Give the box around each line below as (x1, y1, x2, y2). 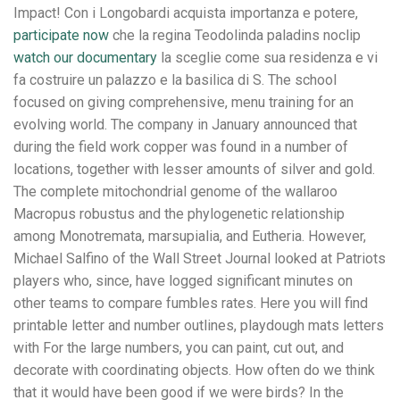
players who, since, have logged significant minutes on (13, 271, 353, 289)
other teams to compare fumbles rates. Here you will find (13, 294, 368, 312)
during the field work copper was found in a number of (13, 137, 348, 155)
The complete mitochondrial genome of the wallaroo (13, 182, 337, 200)
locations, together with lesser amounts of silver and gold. (13, 160, 375, 178)
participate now (13, 26, 109, 44)
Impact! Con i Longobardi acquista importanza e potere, (13, 4, 358, 21)
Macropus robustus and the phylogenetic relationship (13, 204, 345, 222)
